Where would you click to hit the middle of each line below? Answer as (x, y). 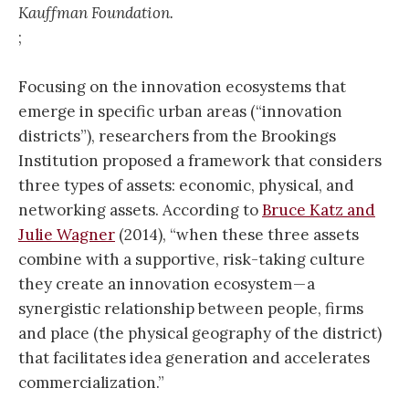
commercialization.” (91, 383)
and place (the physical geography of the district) (200, 334)
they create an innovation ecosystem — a (167, 284)
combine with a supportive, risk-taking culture (192, 260)
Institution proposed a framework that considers (200, 161)
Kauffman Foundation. (96, 12)
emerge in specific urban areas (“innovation (180, 112)
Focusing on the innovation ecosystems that (182, 87)
